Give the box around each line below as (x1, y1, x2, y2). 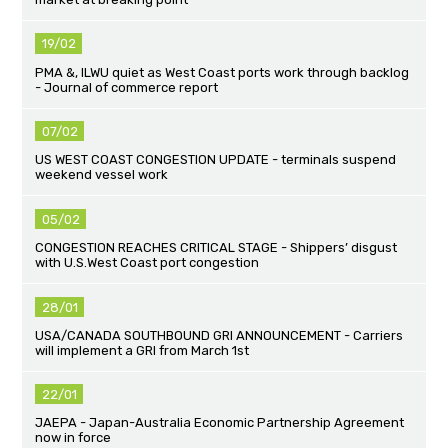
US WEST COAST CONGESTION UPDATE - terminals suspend (35, 152, 397, 168)
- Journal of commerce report (35, 79, 219, 95)
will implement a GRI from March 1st (35, 342, 250, 358)
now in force (35, 430, 112, 446)
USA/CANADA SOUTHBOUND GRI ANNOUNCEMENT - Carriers (35, 327, 404, 343)
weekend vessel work (35, 167, 169, 183)
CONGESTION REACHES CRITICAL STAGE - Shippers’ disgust (35, 240, 398, 256)
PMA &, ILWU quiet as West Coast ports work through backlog (35, 64, 410, 80)
